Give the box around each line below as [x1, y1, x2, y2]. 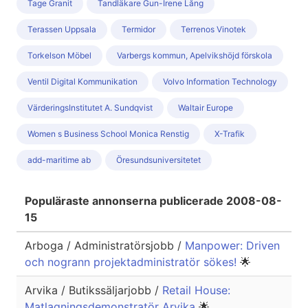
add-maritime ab [27, 155, 91, 166]
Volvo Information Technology [163, 76, 277, 87]
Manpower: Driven [185, 239, 280, 253]
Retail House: [162, 283, 230, 298]
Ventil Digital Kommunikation [27, 76, 137, 87]
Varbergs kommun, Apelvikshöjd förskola [117, 50, 272, 61]
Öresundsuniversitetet [116, 155, 201, 166]
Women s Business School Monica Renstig [27, 129, 189, 140]
